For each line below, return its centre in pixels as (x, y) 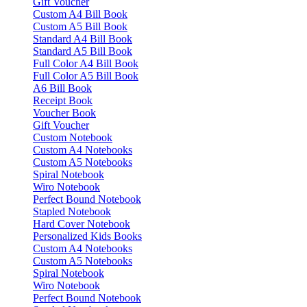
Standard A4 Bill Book (83, 39)
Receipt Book (63, 100)
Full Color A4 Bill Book (86, 63)
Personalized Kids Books (87, 236)
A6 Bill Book (62, 88)
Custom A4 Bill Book (80, 14)
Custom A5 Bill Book (80, 26)
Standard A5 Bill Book (83, 51)
